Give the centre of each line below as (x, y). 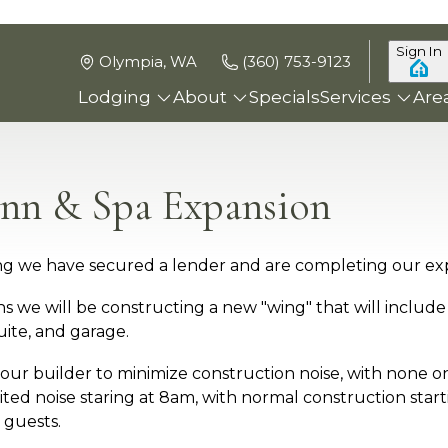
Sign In (419, 51)
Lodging (114, 97)
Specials (284, 97)
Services (355, 97)
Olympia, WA (148, 61)
